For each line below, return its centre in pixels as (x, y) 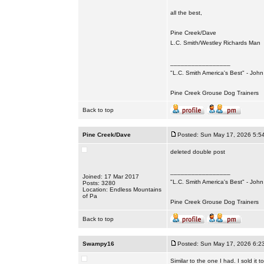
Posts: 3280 (99, 183)
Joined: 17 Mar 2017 (110, 176)
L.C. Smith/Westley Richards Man (215, 43)
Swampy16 (98, 244)
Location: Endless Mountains (122, 189)
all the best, (186, 13)
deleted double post (197, 152)
